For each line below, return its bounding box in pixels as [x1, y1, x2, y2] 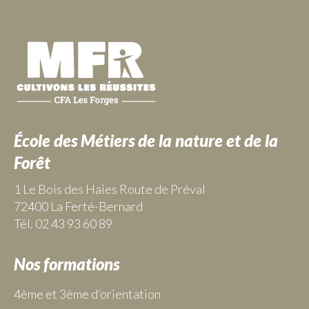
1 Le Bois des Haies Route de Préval [14, 181, 206, 197]
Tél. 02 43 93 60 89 [14, 216, 112, 231]
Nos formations [14, 254, 119, 274]
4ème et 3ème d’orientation [14, 286, 161, 301]
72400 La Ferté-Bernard [14, 199, 143, 214]
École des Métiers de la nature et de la [14, 130, 278, 150]
